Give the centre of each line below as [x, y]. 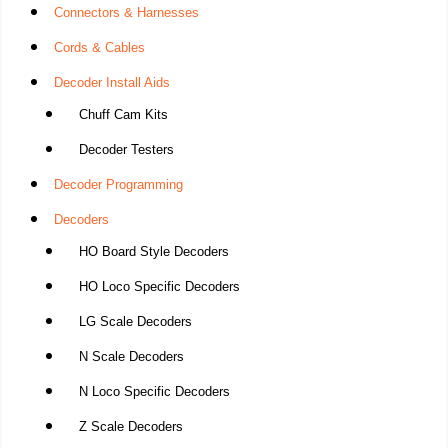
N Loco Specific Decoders [154, 392]
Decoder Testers [126, 150]
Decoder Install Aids [111, 83]
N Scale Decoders [131, 357]
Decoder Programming [118, 185]
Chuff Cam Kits [123, 115]
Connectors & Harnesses [126, 13]
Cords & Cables [99, 48]
